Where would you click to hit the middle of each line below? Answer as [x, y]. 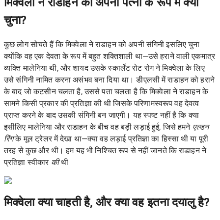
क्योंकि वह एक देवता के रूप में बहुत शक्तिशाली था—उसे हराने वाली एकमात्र [110, 56]
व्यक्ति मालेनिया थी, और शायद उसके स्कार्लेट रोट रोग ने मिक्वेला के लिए [104, 68]
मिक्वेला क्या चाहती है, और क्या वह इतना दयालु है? [107, 203]
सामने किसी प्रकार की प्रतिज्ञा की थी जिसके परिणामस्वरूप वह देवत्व [102, 103]
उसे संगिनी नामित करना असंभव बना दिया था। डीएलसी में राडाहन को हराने [109, 80]
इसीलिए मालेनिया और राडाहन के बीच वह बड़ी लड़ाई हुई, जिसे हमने [98, 127]
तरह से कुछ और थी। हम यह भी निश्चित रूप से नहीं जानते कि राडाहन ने [105, 150]
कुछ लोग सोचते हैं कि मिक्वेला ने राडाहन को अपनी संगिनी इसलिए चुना [102, 44]
